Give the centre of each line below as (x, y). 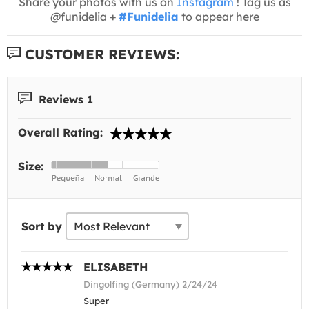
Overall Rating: (62, 132)
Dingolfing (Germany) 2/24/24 (150, 284)
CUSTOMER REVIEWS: (100, 54)
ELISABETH (116, 267)
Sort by (42, 226)
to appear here (219, 16)
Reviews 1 (64, 99)
